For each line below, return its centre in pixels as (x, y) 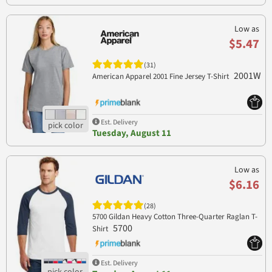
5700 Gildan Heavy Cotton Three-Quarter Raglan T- (175, 216)
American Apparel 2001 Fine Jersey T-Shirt (161, 76)
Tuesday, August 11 (131, 133)
